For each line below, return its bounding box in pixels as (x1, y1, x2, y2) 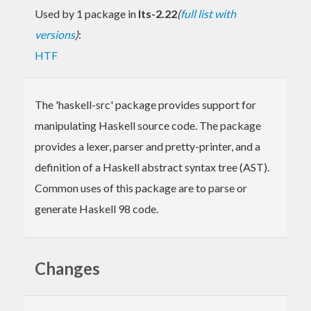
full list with (180, 6, 236, 20)
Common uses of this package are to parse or (35, 180, 247, 194)
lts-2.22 (138, 6, 177, 20)
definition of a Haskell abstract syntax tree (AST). (35, 160, 269, 174)
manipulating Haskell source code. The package (35, 118, 261, 132)
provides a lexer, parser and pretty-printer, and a (35, 139, 260, 153)
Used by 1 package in (35, 6, 138, 20)
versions (35, 27, 75, 41)
